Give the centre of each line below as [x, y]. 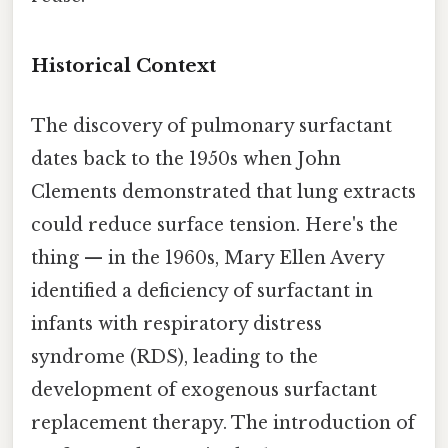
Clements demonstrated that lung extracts [223, 191]
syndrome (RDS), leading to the [174, 356]
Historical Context [123, 66]
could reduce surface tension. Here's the [214, 224]
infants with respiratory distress [176, 323]
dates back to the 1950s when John [186, 158]
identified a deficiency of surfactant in [202, 290]
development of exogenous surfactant [204, 389]
